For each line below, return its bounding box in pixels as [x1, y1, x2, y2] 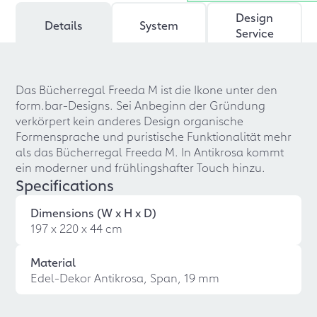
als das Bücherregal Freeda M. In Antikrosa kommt [16, 144, 284, 159]
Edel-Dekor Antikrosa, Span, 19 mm [30, 270, 220, 285]
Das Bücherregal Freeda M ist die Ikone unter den [16, 81, 278, 97]
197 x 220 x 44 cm [30, 220, 123, 236]
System [139, 17, 179, 33]
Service [235, 25, 274, 40]
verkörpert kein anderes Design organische [16, 113, 244, 128]
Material [30, 254, 76, 270]
